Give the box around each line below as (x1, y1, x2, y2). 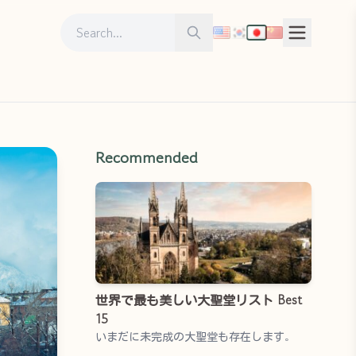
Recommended (95, 146, 198, 169)
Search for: (60, 13, 120, 32)
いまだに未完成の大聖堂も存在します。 (95, 328, 295, 344)
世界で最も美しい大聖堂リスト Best (95, 290, 302, 309)
